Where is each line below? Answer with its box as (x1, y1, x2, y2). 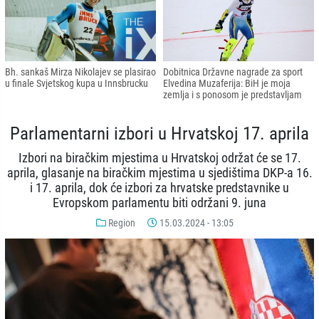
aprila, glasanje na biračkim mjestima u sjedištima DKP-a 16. (6, 166, 313, 181)
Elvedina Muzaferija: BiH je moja (163, 78, 291, 90)
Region (108, 217, 135, 229)
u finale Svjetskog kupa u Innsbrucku (5, 78, 148, 90)
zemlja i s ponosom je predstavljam (163, 89, 302, 101)
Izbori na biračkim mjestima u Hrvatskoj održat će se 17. (18, 151, 301, 166)
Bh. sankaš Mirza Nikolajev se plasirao (5, 66, 156, 78)
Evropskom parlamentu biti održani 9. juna (53, 196, 266, 211)
